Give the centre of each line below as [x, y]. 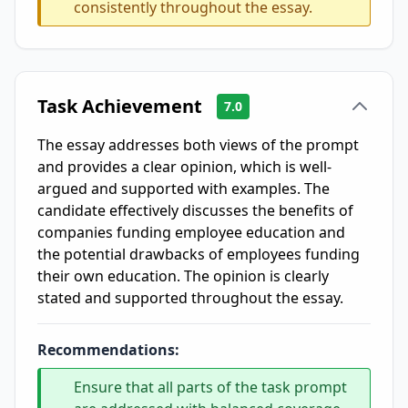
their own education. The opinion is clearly [183, 276]
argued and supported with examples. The [184, 189]
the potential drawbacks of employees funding [199, 254]
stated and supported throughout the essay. [190, 298]
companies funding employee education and [191, 232]
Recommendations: [108, 350]
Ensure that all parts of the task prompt [210, 387]
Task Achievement [120, 106]
